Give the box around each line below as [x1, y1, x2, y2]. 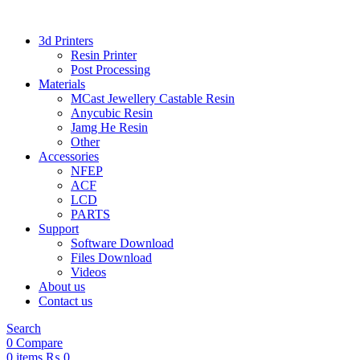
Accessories [39, 149, 99, 163]
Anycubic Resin [71, 106, 153, 120]
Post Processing [71, 63, 150, 76]
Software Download [71, 236, 174, 250]
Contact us [39, 294, 92, 308]
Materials [39, 77, 85, 91]
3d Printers [39, 34, 93, 47]
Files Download [71, 251, 152, 264]
